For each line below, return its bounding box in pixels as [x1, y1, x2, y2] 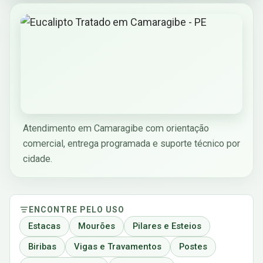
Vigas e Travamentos [74, 241, 161, 252]
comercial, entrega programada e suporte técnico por [23, 138, 240, 149]
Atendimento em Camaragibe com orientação [23, 123, 209, 134]
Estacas [28, 221, 60, 231]
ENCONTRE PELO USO [29, 205, 124, 214]
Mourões [78, 221, 115, 231]
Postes [179, 241, 207, 252]
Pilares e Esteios [133, 221, 201, 231]
